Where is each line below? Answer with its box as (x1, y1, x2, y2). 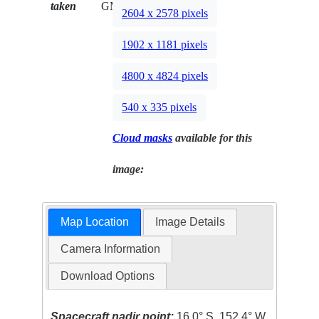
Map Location (60, 216, 129, 229)
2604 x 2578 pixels (122, 7, 209, 20)
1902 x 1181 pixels (122, 38, 208, 51)
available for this (172, 131, 253, 144)
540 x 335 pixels (122, 101, 197, 114)
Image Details (155, 216, 226, 229)
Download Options (60, 270, 155, 283)
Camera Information (60, 243, 160, 256)
